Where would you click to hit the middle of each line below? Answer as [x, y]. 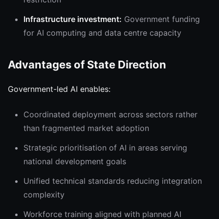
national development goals [75, 161]
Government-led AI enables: [59, 89]
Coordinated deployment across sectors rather [110, 114]
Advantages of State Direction [87, 65]
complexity [44, 195]
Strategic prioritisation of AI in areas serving [105, 148]
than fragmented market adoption [86, 128]
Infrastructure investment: [73, 19]
